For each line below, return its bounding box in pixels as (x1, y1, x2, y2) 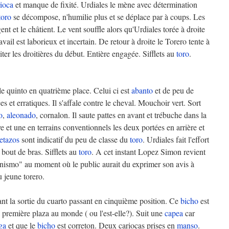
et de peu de (153, 85, 194, 96)
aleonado (7, 109, 36, 120)
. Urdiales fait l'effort (143, 134, 209, 145)
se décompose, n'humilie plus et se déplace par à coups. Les (11, 11, 205, 22)
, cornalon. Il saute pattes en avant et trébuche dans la (36, 109, 207, 120)
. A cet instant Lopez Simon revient (91, 146, 205, 157)
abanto (131, 85, 153, 96)
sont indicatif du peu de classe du (19, 134, 130, 145)
